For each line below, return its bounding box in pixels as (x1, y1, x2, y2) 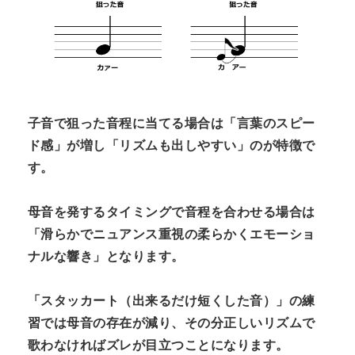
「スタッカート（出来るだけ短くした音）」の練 (28, 294, 315, 308)
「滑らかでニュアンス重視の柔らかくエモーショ (28, 227, 315, 242)
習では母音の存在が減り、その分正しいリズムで (28, 316, 315, 330)
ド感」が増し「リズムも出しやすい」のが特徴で (28, 139, 315, 153)
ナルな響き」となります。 (28, 250, 185, 264)
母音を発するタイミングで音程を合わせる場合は (28, 205, 315, 219)
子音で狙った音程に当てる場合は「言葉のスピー (28, 116, 315, 131)
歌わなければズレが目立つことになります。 (28, 338, 289, 353)
